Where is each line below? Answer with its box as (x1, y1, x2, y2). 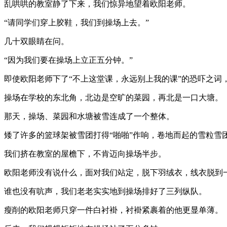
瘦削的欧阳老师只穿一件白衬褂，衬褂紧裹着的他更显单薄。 (4, 205, 223, 214)
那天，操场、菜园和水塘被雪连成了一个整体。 (4, 111, 174, 121)
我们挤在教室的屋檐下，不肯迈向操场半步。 (4, 149, 166, 158)
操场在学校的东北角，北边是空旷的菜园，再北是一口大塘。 (4, 93, 223, 102)
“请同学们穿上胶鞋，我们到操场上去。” (4, 18, 149, 27)
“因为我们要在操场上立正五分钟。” (4, 55, 133, 64)
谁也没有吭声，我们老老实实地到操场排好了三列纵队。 (4, 186, 207, 196)
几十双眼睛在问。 (4, 36, 69, 46)
